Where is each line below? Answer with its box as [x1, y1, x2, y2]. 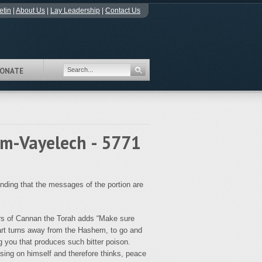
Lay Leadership [50, 6, 100, 15]
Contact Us [105, 6, 140, 15]
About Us [16, 6, 45, 15]
